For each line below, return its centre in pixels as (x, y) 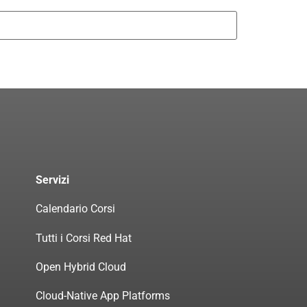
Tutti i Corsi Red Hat (84, 238)
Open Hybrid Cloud (81, 267)
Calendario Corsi (75, 209)
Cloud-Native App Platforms (103, 296)
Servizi (52, 180)
